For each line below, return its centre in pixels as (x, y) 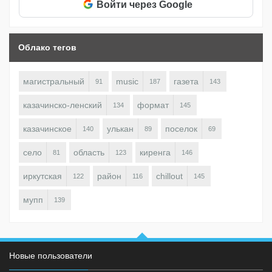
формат (153, 105)
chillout (169, 176)
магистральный (54, 82)
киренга (155, 153)
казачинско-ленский (63, 105)
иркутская (42, 176)
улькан (120, 129)
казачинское (47, 129)
